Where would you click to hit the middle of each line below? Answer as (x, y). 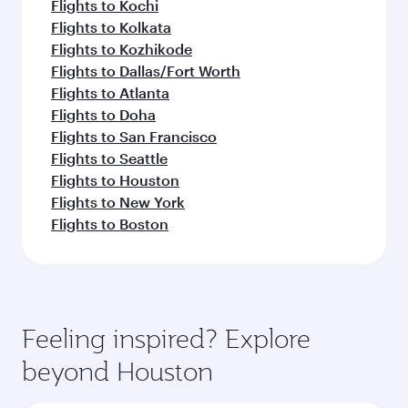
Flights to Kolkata (111, 27)
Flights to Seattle (109, 158)
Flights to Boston (110, 224)
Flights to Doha (103, 114)
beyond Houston (117, 371)
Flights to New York (118, 202)
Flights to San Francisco (134, 136)
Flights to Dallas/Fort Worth (146, 71)
